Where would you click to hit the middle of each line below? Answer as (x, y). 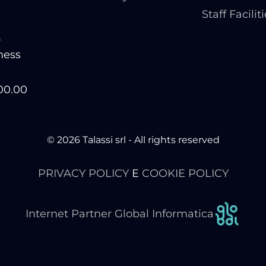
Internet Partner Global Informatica (120, 214)
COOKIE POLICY (185, 174)
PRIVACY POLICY (83, 174)
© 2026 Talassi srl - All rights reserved (133, 140)
